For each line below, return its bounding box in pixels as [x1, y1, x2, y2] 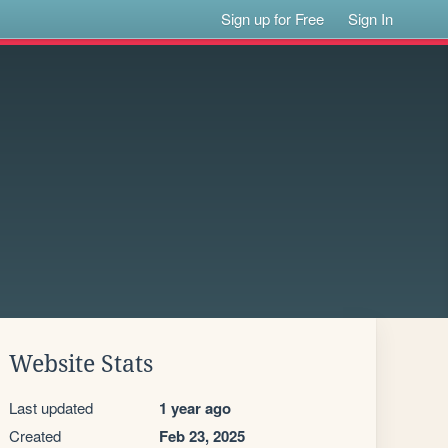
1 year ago [159, 397, 231, 419]
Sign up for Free [221, 8, 325, 29]
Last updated [9, 397, 93, 418]
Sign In [348, 8, 394, 29]
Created [9, 425, 61, 446]
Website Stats [9, 351, 153, 377]
